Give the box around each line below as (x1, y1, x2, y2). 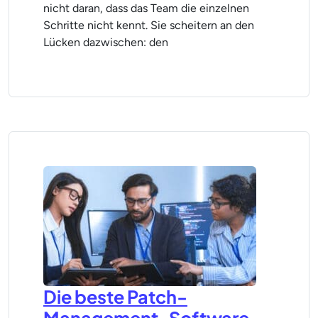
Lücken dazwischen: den (43, 35, 168, 49)
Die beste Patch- (43, 285, 187, 308)
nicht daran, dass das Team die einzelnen (43, 1, 249, 15)
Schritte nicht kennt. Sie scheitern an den (43, 18, 254, 32)
